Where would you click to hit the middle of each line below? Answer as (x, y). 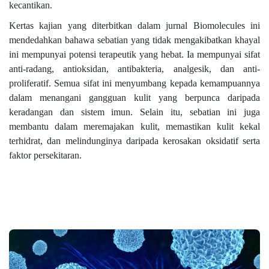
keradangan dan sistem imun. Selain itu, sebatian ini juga (134, 112)
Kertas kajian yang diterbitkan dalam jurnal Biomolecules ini (134, 26)
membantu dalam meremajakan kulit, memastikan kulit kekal (134, 127)
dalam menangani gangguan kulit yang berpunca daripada (134, 98)
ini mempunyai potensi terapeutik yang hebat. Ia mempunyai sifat (134, 55)
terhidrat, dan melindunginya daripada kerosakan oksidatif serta (134, 141)
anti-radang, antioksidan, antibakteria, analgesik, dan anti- (134, 69)
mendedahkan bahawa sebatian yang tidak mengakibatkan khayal (134, 40)
